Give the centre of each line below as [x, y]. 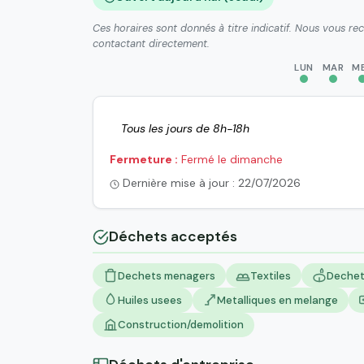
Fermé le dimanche [230, 160]
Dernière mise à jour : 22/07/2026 [210, 183]
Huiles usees [149, 300]
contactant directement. [151, 44]
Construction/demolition [180, 325]
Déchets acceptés [173, 237]
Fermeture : [144, 160]
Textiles [271, 275]
